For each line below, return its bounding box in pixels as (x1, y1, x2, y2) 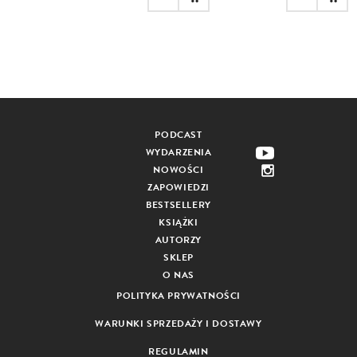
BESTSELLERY (146, 197, 211, 212)
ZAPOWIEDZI (147, 179, 210, 194)
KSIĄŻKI (159, 214, 198, 229)
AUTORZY (155, 232, 202, 247)
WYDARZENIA (145, 144, 212, 159)
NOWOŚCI (153, 162, 204, 177)
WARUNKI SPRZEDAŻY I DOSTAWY (95, 316, 262, 331)
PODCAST (155, 127, 202, 142)
